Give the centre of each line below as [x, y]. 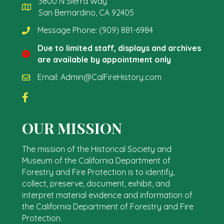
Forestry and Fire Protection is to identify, [98, 172]
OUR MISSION [72, 128]
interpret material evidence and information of [107, 195]
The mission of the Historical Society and [97, 149]
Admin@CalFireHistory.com [111, 77]
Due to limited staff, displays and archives [119, 48]
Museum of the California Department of [96, 161]
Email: [49, 77]
